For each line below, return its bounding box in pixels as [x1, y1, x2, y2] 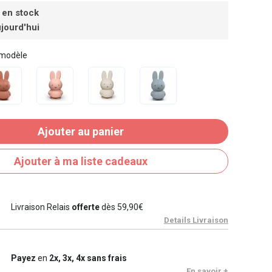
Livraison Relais [10, 202, 72, 212]
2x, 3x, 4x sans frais [49, 253, 127, 263]
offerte [71, 202, 100, 212]
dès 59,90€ [99, 202, 143, 212]
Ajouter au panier [38, 125, 124, 138]
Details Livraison [164, 216, 228, 225]
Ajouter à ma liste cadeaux [14, 155, 148, 168]
